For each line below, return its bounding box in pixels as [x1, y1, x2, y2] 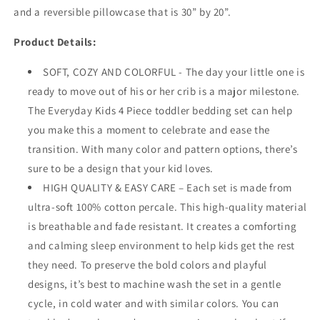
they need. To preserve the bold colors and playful [28, 258, 268, 272]
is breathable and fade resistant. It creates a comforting [28, 219, 297, 234]
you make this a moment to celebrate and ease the [28, 123, 270, 137]
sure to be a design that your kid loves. [28, 161, 214, 176]
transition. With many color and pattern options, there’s [28, 142, 298, 156]
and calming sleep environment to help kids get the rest [28, 239, 296, 253]
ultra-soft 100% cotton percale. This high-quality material [28, 200, 307, 214]
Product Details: [14, 35, 96, 49]
